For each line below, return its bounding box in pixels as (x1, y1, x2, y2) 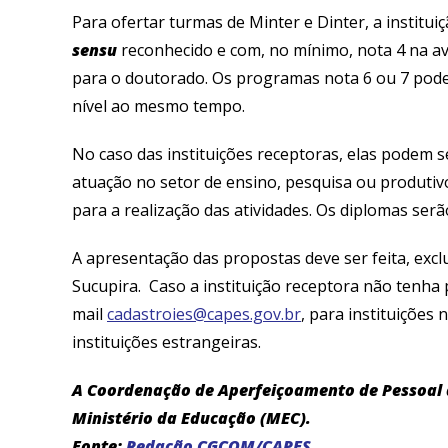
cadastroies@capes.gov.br (107, 302, 301, 325)
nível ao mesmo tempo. (72, 94, 245, 117)
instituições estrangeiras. (72, 330, 261, 353)
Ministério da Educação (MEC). (72, 406, 311, 429)
